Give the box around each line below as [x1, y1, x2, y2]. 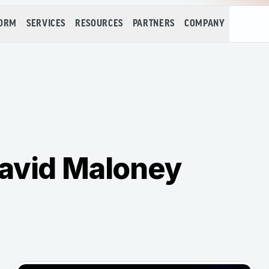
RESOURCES [75, 19, 123, 29]
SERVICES [26, 19, 66, 29]
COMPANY [184, 19, 225, 29]
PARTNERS [132, 19, 175, 29]
